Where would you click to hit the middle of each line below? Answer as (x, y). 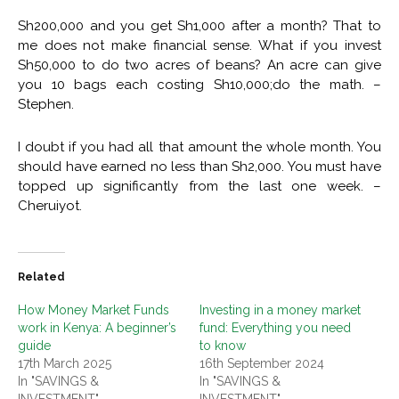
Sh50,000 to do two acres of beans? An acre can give (199, 65)
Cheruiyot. (50, 205)
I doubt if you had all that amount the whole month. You (199, 147)
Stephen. (46, 104)
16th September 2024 (262, 363)
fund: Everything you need (275, 327)
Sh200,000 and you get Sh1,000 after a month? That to (199, 25)
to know (223, 345)
